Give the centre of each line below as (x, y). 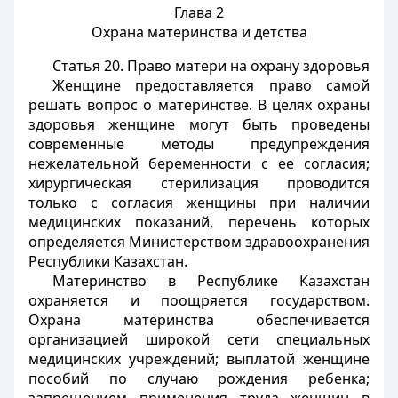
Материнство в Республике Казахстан (211, 281)
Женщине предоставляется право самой (211, 85)
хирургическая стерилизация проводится (199, 183)
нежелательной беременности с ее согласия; (199, 163)
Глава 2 (199, 12)
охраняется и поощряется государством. (199, 300)
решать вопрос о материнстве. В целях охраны (199, 105)
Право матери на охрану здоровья (246, 66)
